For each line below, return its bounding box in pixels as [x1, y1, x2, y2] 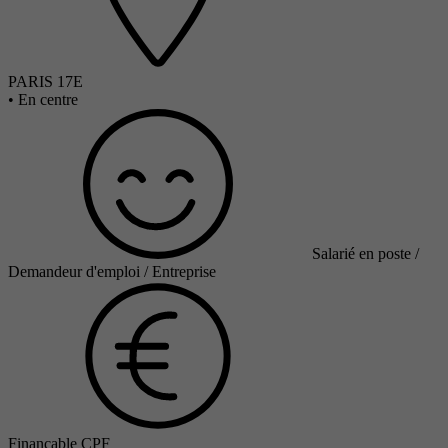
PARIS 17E [8, 73, 83, 91]
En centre [18, 91, 78, 109]
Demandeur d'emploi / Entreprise [8, 263, 216, 281]
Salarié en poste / [312, 245, 419, 263]
